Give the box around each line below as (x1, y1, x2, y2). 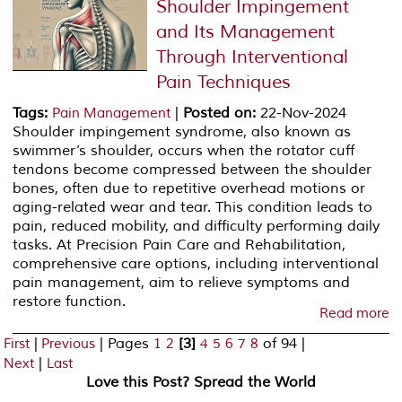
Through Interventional (156, 45, 349, 68)
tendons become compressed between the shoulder (13, 160, 372, 179)
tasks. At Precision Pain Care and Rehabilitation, (13, 235, 346, 254)
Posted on (183, 103, 253, 122)
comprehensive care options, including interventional (13, 254, 380, 273)
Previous (41, 335, 96, 353)
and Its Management (156, 20, 336, 43)
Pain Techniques (156, 70, 292, 93)
